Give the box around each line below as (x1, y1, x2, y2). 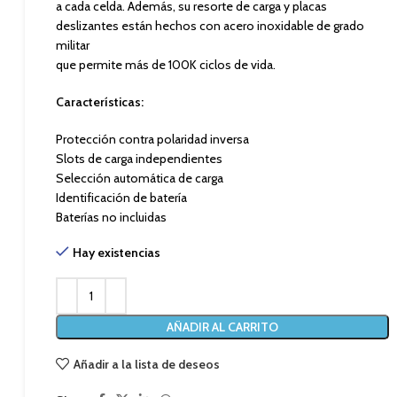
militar (56, 37, 90, 53)
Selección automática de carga (56, 170, 224, 186)
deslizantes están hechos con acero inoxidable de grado (56, 18, 365, 34)
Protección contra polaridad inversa (56, 131, 250, 147)
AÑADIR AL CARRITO (167, 319, 279, 335)
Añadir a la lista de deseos (73, 355, 220, 372)
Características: (56, 94, 144, 110)
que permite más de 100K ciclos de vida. (56, 57, 276, 73)
